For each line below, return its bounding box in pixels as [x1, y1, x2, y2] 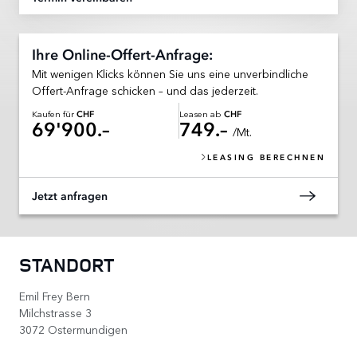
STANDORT [19, 252, 114, 277]
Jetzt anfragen [32, 191, 108, 203]
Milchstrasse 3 [19, 304, 92, 320]
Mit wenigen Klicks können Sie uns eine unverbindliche [32, 65, 308, 81]
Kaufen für [32, 106, 76, 120]
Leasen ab [178, 106, 224, 120]
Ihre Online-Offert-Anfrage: [32, 48, 213, 63]
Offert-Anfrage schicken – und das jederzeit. [32, 81, 258, 98]
